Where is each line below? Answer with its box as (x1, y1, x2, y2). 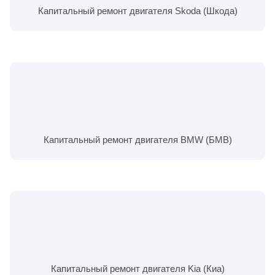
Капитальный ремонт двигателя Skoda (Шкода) (37, 5, 238, 16)
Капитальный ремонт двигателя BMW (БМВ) (43, 134, 232, 145)
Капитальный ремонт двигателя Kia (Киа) (50, 263, 225, 274)
